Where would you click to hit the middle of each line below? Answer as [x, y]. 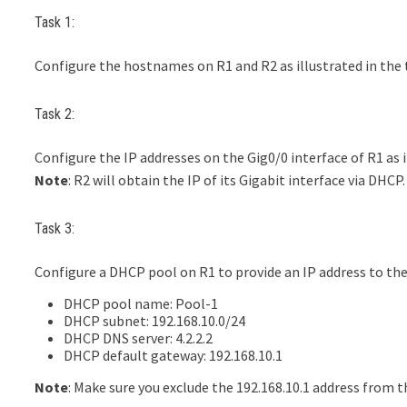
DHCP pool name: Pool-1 [141, 303]
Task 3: [55, 228]
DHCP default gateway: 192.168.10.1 [174, 355]
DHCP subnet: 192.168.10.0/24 [155, 320]
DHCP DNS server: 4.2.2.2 [139, 338]
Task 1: [55, 23]
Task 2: [55, 114]
